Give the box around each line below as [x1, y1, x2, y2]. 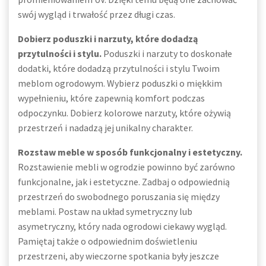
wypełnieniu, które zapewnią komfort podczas [18, 92, 205, 104]
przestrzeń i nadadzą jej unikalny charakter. [18, 122, 193, 134]
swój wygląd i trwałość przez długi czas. [18, 8, 175, 20]
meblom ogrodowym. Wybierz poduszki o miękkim [18, 77, 222, 89]
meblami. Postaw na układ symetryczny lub [18, 205, 192, 217]
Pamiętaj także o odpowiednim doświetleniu [18, 235, 197, 247]
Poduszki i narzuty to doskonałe [102, 47, 232, 59]
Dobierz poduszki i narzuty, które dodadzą [18, 33, 198, 45]
